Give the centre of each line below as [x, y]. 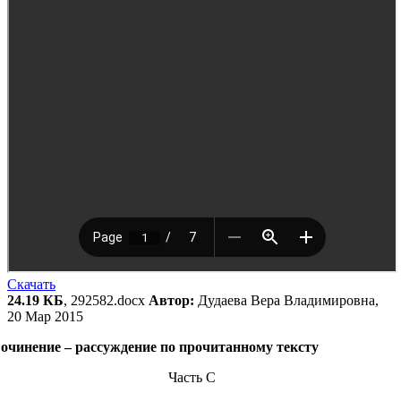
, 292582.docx [106, 301]
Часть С [192, 378]
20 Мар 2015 [45, 317]
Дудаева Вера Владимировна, [286, 301]
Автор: [171, 301]
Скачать [31, 285]
